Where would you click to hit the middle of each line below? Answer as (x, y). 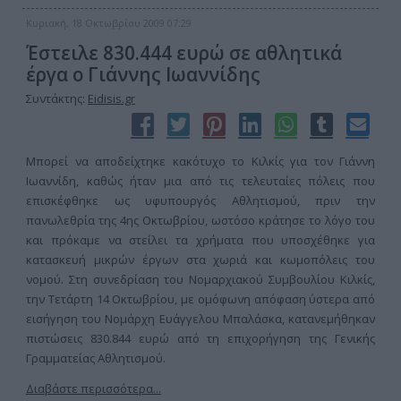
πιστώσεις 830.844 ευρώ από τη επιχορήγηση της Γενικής (200, 338)
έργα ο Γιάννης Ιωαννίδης (143, 74)
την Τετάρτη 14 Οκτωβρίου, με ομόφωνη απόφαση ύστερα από (200, 299)
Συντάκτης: (57, 98)
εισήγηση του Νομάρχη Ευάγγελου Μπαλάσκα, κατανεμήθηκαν (200, 319)
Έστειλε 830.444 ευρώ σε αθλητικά (184, 53)
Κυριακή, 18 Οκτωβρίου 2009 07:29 (109, 23)
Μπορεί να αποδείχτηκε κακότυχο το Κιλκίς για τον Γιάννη (200, 161)
